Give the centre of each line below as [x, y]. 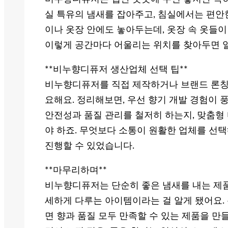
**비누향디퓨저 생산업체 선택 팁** [116, 70]
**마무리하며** [76, 171]
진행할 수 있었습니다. [90, 146]
